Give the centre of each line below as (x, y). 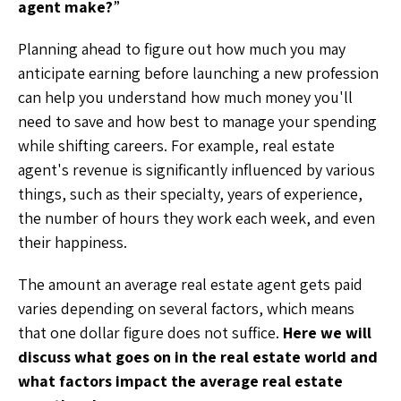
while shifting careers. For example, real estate (176, 145)
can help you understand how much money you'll (185, 97)
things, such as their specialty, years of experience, (190, 194)
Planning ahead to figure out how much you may (182, 49)
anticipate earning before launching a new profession (198, 73)
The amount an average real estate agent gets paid (190, 284)
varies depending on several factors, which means (186, 308)
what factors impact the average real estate (180, 381)
